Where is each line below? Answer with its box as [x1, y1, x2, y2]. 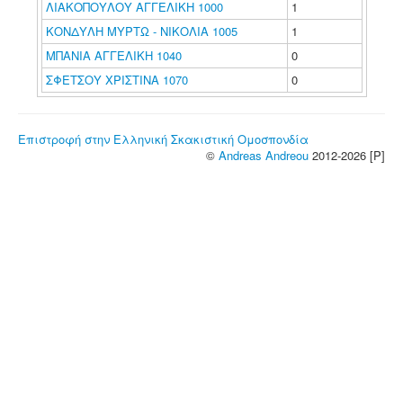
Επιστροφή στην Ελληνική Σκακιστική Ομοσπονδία [18, 130, 309, 148]
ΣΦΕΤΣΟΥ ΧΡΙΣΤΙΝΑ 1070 [45, 71, 188, 88]
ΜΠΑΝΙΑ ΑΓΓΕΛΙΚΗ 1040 [45, 47, 182, 64]
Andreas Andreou [219, 147, 309, 164]
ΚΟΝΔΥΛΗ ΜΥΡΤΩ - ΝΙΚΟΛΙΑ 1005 [45, 22, 237, 40]
